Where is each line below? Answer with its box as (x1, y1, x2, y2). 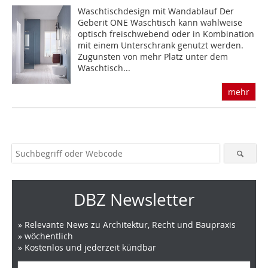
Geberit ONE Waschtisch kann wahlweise (78, 17, 243, 29)
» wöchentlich (18, 230, 73, 242)
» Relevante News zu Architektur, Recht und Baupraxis (18, 219, 236, 231)
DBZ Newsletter (74, 188, 194, 211)
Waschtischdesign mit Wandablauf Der (78, 5, 234, 17)
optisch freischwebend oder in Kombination (78, 28, 255, 40)
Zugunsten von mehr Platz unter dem (78, 51, 229, 63)
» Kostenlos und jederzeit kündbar (18, 242, 156, 254)
